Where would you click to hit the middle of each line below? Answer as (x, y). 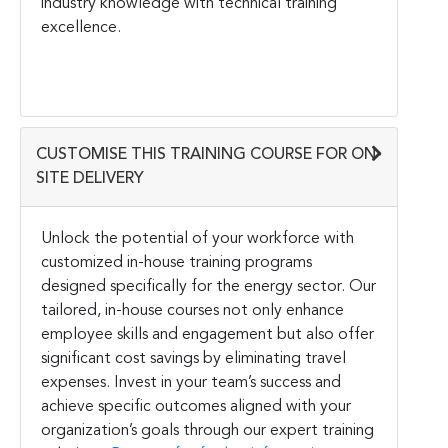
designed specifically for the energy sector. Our (208, 286)
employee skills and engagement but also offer (207, 334)
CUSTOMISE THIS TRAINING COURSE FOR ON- (209, 154)
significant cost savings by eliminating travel (193, 358)
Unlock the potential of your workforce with (197, 238)
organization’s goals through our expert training (207, 430)
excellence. (81, 27)
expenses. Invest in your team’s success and (191, 382)
